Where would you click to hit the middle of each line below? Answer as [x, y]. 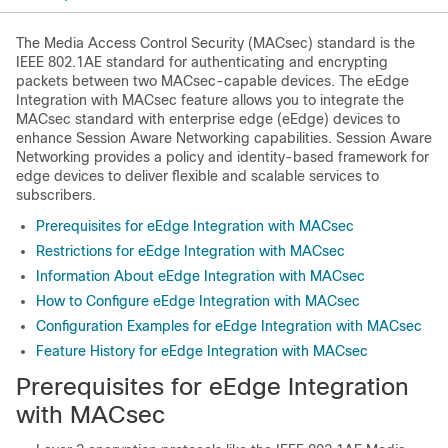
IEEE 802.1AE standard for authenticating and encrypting [202, 62]
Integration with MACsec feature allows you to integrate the [210, 100]
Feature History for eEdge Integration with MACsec [202, 351]
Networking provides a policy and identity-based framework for [222, 157]
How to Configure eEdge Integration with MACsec [198, 301]
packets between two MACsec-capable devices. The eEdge [212, 81]
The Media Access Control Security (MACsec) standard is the [215, 43]
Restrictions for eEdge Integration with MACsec [190, 251]
